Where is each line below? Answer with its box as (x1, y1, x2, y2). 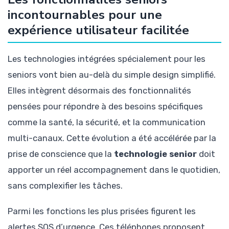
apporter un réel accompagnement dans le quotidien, (8, 164, 220, 175)
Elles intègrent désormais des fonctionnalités (8, 85, 191, 96)
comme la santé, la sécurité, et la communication (8, 117, 205, 127)
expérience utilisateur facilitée (8, 21, 189, 39)
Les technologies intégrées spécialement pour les (8, 53, 205, 64)
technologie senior (114, 148, 197, 159)
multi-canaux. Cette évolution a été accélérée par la (8, 132, 216, 143)
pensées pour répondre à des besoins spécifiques (8, 101, 203, 111)
